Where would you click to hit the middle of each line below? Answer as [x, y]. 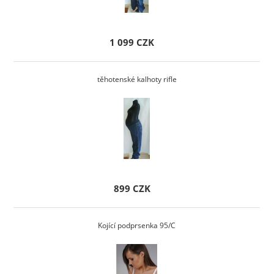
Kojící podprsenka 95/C [137, 225]
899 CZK [132, 188]
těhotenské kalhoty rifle [137, 79]
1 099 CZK [132, 42]
